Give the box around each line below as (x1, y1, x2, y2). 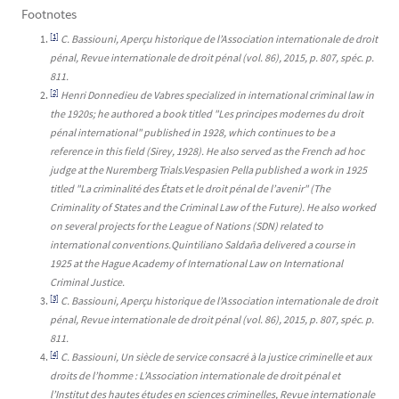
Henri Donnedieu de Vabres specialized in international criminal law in (61, 88, 374, 102)
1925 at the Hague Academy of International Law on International (50, 256, 343, 271)
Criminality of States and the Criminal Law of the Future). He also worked (50, 200, 376, 215)
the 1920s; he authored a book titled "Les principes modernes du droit (50, 107, 363, 121)
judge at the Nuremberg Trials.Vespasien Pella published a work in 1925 (50, 163, 367, 177)
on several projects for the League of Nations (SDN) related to (50, 219, 323, 233)
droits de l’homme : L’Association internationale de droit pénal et (50, 369, 340, 383)
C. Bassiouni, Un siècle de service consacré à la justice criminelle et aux (61, 350, 371, 364)
